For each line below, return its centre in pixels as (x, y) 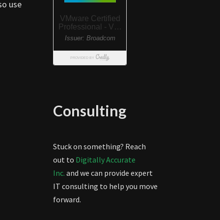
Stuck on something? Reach (99, 146)
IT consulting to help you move (105, 186)
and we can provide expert (109, 173)
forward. (67, 199)
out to (64, 160)
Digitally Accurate (105, 160)
